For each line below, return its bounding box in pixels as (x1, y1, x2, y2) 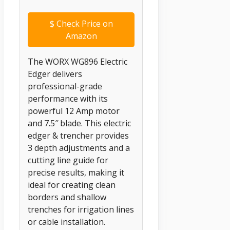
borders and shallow (28, 191, 106, 203)
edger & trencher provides (28, 129, 129, 141)
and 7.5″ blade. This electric (28, 117, 131, 129)
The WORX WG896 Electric (28, 55, 127, 67)
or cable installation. (28, 216, 105, 227)
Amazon (65, 30, 97, 42)
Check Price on (54, 17, 113, 29)
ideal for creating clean (28, 179, 116, 190)
